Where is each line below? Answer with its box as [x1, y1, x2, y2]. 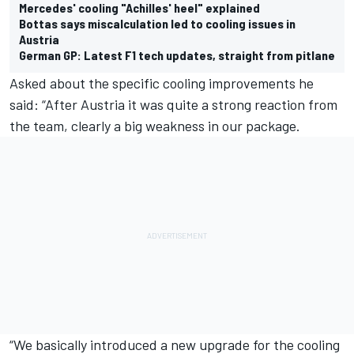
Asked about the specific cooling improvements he [9, 74, 314, 92]
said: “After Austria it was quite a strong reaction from [9, 96, 337, 114]
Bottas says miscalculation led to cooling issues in [19, 16, 296, 32]
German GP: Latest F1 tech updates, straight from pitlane [19, 47, 335, 63]
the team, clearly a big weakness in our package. [9, 117, 300, 135]
